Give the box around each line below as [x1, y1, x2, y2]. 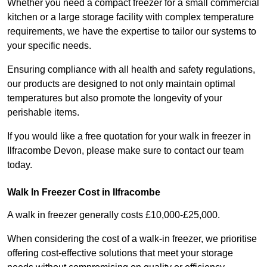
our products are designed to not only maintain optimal [7, 79, 235, 89]
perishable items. [7, 107, 79, 118]
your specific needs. [7, 41, 91, 51]
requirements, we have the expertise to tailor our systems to [7, 26, 256, 37]
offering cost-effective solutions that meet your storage [7, 248, 233, 259]
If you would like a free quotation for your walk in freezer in [7, 131, 251, 142]
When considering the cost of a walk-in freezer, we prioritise [7, 234, 257, 244]
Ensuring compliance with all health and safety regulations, [7, 64, 255, 75]
